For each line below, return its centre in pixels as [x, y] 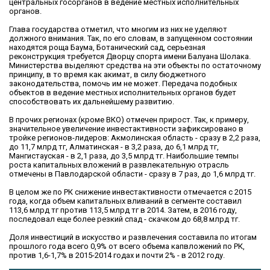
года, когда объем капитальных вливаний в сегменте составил [125, 201]
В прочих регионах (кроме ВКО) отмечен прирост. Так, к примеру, [129, 119]
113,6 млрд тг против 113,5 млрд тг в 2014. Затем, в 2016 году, [123, 210]
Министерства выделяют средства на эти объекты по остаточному [135, 65]
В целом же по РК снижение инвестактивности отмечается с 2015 [130, 192]
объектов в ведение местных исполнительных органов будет [123, 92]
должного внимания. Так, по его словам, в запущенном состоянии [131, 38]
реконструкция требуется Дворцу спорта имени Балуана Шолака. [130, 56]
